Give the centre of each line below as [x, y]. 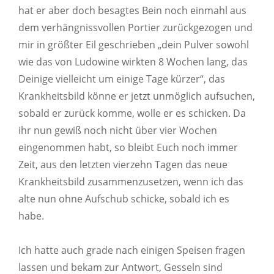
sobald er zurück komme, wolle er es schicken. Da [132, 113]
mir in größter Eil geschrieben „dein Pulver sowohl [134, 44]
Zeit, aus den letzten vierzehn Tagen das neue [123, 164]
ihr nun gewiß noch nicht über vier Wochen [118, 130]
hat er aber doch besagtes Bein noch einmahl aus [132, 10]
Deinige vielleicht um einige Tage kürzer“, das [122, 79]
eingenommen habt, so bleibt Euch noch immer [128, 147]
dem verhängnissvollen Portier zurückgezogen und [135, 27]
